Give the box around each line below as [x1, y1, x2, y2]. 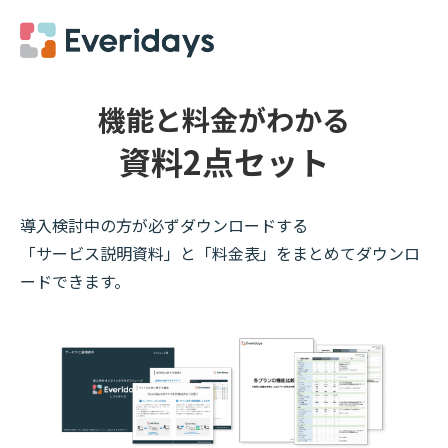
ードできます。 [20, 269, 130, 293]
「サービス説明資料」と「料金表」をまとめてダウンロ [20, 241, 420, 265]
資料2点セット [118, 138, 330, 184]
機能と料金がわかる [98, 99, 350, 139]
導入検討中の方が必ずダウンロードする [20, 213, 308, 237]
